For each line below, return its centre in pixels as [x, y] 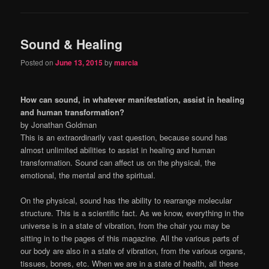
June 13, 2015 [79, 62]
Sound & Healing [72, 44]
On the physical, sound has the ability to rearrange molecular [126, 201]
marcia [126, 62]
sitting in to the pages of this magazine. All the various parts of [130, 238]
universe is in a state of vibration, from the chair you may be [125, 226]
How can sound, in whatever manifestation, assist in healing [133, 100]
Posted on [38, 62]
